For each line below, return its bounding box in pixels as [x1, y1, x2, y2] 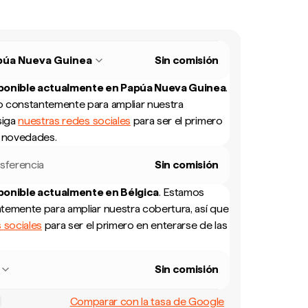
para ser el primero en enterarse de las [42, 219, 228, 232]
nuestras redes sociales [18, 114, 131, 127]
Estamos [163, 186, 205, 199]
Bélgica [120, 186, 159, 199]
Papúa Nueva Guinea [120, 81, 226, 94]
